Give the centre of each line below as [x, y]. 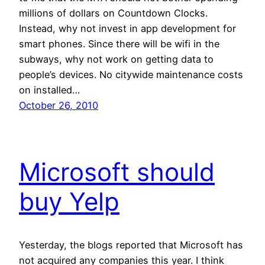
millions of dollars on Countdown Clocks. [113, 13]
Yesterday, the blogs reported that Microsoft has [131, 245]
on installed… [49, 90]
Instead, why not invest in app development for [127, 29]
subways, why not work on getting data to [116, 59]
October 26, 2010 [59, 106]
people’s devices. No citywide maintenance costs [131, 75]
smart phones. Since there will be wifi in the [119, 44]
